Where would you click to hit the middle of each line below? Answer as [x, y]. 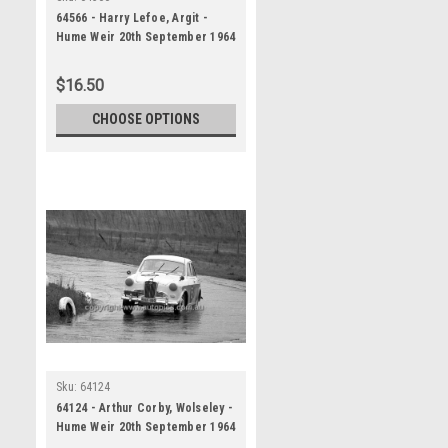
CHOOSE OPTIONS [146, 119]
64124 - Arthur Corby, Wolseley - [144, 408]
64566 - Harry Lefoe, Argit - [132, 18]
